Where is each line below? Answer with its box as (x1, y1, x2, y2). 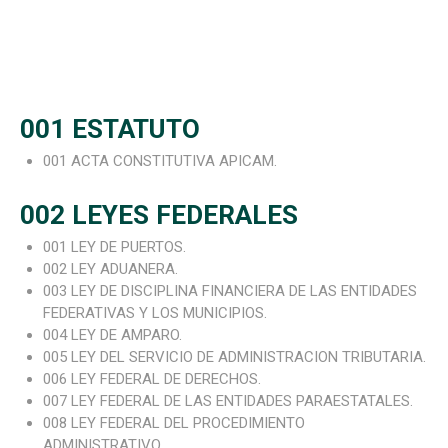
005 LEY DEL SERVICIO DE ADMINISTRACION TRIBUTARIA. (42, 348, 426, 367)
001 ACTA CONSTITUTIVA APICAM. (42, 152, 277, 171)
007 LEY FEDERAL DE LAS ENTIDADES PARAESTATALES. (42, 392, 413, 411)
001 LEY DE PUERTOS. (42, 238, 186, 257)
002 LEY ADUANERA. (42, 260, 178, 279)
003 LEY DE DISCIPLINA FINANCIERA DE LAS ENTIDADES (42, 282, 417, 301)
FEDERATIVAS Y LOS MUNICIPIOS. (42, 304, 267, 323)
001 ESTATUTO (20, 114, 200, 144)
